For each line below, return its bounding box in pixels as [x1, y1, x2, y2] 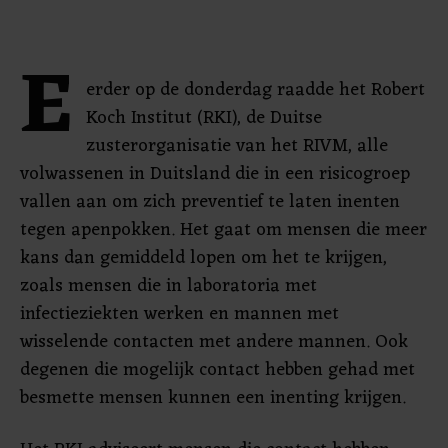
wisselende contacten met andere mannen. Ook [20, 326, 408, 358]
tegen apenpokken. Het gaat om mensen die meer [20, 214, 427, 246]
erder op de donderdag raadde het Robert [86, 74, 425, 106]
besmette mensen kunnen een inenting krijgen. [20, 382, 406, 414]
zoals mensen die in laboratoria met [20, 270, 317, 302]
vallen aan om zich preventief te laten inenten [20, 186, 400, 218]
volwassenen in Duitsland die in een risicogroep [20, 158, 410, 190]
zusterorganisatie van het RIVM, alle [86, 130, 388, 162]
